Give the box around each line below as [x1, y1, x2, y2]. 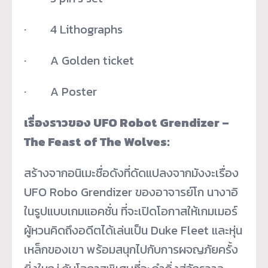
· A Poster [24, 82, 97, 100]
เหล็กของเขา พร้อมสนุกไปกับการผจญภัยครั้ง [24, 240, 238, 258]
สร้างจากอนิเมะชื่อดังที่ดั [24, 163, 138, 182]
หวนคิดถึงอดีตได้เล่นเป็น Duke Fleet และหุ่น [31, 221, 242, 239]
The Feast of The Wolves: [24, 132, 170, 151]
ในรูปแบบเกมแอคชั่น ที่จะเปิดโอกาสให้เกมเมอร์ [24, 202, 237, 220]
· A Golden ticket [24, 51, 134, 69]
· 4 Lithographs [24, 20, 123, 38]
